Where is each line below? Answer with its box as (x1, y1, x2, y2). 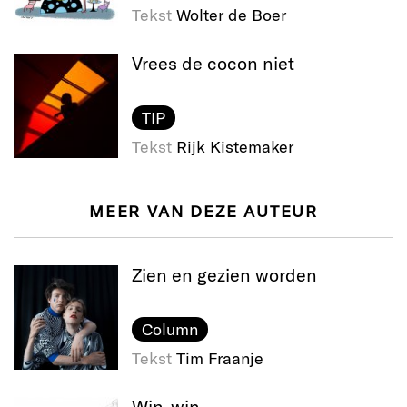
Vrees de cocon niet (132, 52, 294, 74)
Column (141, 319, 198, 340)
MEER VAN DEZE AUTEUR (89, 201, 318, 222)
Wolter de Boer (176, 5, 286, 25)
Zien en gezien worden (132, 263, 317, 286)
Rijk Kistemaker (176, 136, 293, 157)
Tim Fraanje (176, 348, 263, 369)
